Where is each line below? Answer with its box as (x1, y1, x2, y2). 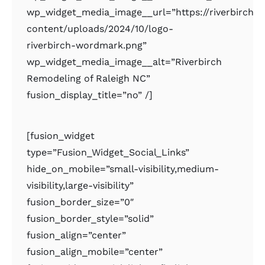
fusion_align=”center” (27, 230, 127, 241)
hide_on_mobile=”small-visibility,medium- (27, 163, 219, 175)
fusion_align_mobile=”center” (27, 246, 163, 258)
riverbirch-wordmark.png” (27, 40, 147, 51)
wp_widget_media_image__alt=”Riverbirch (27, 56, 222, 68)
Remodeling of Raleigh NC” (27, 73, 151, 85)
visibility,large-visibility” (27, 180, 134, 192)
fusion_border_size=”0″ (27, 196, 134, 208)
